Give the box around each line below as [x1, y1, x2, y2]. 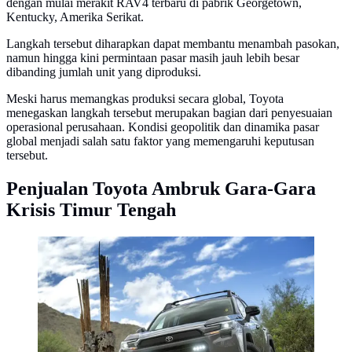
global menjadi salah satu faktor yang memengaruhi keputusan [6, 134, 314, 148]
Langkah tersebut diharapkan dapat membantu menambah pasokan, [6, 37, 339, 51]
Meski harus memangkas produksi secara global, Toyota [6, 92, 284, 106]
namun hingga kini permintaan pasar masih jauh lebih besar [6, 51, 299, 65]
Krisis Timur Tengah [6, 200, 176, 221]
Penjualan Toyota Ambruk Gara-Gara [6, 178, 316, 200]
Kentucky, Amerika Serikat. [6, 10, 144, 24]
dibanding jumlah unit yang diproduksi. [6, 65, 201, 79]
